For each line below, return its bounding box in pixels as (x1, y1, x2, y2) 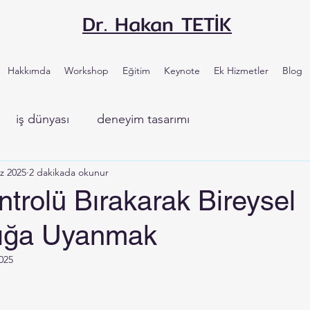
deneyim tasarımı (97, 111, 190, 127)
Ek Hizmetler (214, 64, 268, 77)
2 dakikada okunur (29, 165, 109, 179)
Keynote (164, 64, 200, 77)
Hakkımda (8, 64, 51, 77)
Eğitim (122, 64, 150, 77)
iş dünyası (16, 111, 69, 127)
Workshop (64, 64, 109, 77)
